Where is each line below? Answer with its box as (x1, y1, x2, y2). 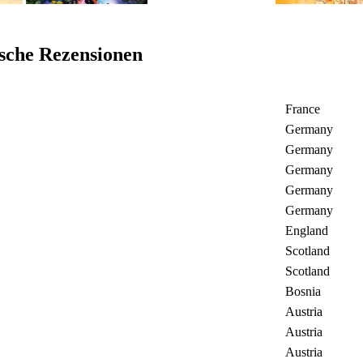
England (285, 223, 328, 237)
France (285, 101, 320, 116)
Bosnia (285, 284, 321, 298)
